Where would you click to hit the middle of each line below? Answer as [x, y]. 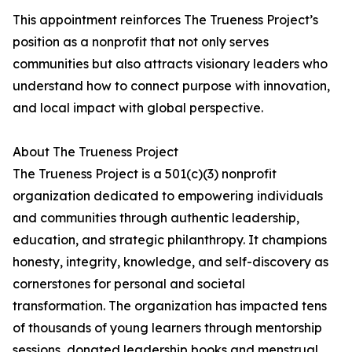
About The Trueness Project [95, 152]
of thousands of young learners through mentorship [167, 328]
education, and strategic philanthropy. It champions [170, 240]
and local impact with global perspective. [138, 108]
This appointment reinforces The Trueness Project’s [165, 20]
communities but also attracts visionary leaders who [170, 64]
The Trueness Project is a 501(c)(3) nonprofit [145, 174]
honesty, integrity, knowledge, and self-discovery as [170, 262]
